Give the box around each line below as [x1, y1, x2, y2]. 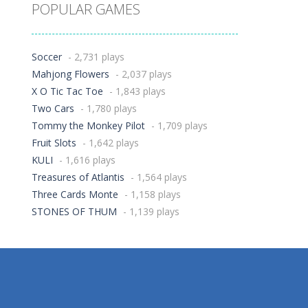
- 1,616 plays [56, 153, 115, 166]
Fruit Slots [32, 135, 76, 149]
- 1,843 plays [107, 84, 166, 98]
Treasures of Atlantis [32, 170, 124, 184]
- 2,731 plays [65, 49, 124, 63]
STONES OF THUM [32, 204, 117, 218]
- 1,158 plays [122, 187, 181, 201]
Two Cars [32, 101, 74, 115]
